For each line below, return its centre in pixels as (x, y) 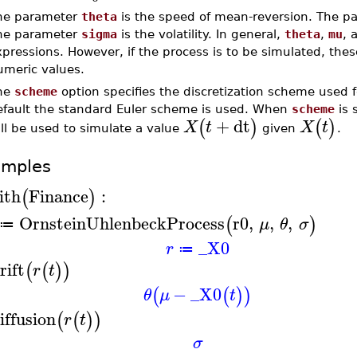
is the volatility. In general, (200, 34)
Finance (58, 196)
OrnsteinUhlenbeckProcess (122, 223)
